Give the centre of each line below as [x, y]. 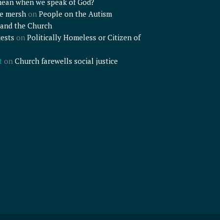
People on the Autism [75, 14]
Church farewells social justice [66, 61]
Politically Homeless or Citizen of [83, 38]
